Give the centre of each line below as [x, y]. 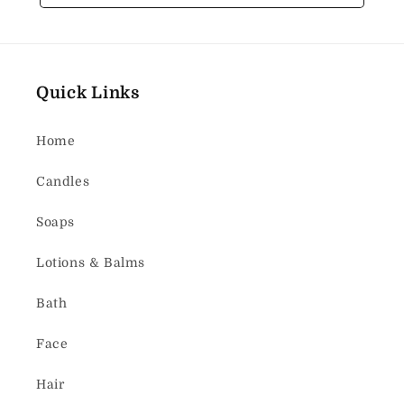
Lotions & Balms [91, 262]
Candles [63, 181]
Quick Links [88, 92]
